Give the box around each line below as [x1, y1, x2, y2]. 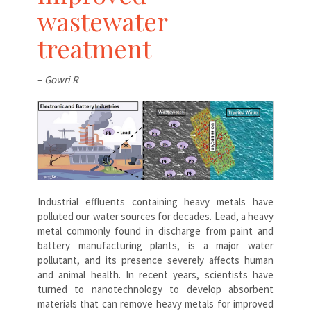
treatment [37, 31, 151, 65]
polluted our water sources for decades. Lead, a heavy [37, 209, 274, 223]
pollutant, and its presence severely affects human [37, 253, 274, 267]
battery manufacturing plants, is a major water [37, 238, 274, 252]
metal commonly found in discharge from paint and [37, 224, 274, 237]
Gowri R [44, 72, 78, 86]
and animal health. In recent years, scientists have [37, 267, 274, 281]
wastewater [37, 3, 167, 37]
